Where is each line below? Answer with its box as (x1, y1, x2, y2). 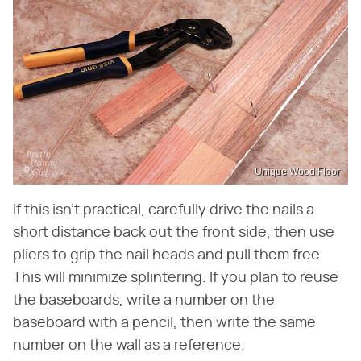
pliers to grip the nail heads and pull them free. (13, 247, 324, 263)
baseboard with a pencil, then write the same (13, 315, 316, 330)
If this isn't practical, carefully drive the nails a (13, 202, 314, 218)
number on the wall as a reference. (13, 338, 245, 353)
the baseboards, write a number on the (13, 293, 275, 308)
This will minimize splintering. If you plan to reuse (13, 270, 338, 285)
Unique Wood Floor (255, 165, 340, 177)
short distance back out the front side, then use (13, 225, 334, 240)
